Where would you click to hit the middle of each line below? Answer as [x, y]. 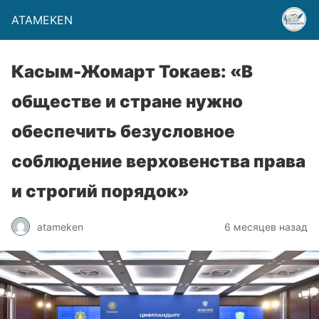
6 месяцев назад [266, 226]
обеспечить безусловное [123, 131]
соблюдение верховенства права [158, 161]
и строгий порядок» [100, 191]
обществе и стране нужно [127, 101]
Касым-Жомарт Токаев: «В [132, 72]
